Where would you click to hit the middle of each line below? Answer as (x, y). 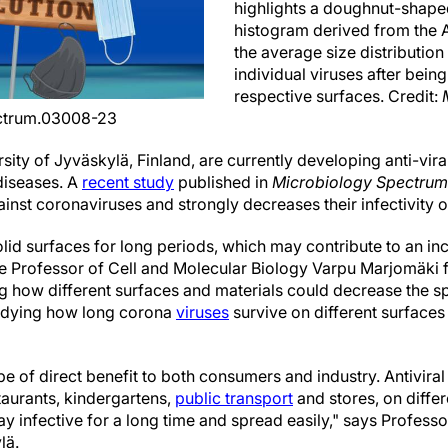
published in (223, 182)
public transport (234, 398)
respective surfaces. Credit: (338, 96)
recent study (128, 182)
